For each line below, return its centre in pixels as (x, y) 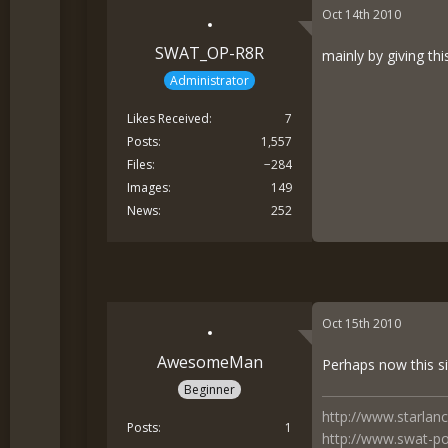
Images (148, 187)
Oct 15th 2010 (362, 323)
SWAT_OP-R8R (210, 53)
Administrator (210, 80)
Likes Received (168, 118)
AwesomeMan (209, 362)
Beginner (210, 389)
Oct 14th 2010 (362, 15)
